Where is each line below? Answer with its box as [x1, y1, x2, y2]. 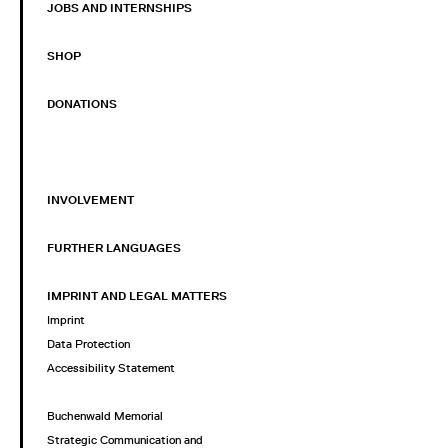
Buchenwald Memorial [47, 409, 163, 424]
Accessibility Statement [47, 361, 175, 376]
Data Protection [47, 337, 130, 352]
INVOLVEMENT [47, 193, 134, 208]
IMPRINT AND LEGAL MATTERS [47, 289, 227, 304]
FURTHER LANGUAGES [47, 241, 181, 256]
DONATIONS [47, 97, 117, 112]
